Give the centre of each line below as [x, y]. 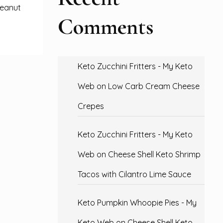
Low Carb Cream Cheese [154, 86]
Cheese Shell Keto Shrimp [154, 154]
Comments [106, 27]
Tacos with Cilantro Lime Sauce [134, 174]
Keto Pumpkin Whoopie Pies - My [137, 203]
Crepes [91, 106]
